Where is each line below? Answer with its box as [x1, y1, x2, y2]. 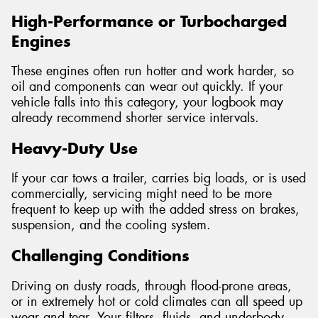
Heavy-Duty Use [11, 138, 138, 158]
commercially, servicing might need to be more [11, 185, 272, 203]
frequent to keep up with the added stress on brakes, [11, 201, 300, 219]
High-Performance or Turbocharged [11, 11, 287, 31]
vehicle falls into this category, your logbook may [11, 94, 283, 111]
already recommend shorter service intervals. [11, 109, 259, 127]
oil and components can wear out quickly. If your [11, 78, 283, 96]
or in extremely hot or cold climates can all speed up [11, 292, 302, 310]
